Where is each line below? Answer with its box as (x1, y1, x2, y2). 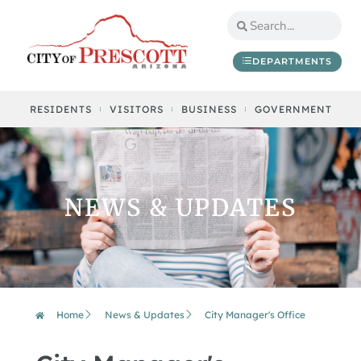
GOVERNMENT (254, 103, 332, 116)
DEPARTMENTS (252, 55, 333, 67)
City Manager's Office (205, 309, 306, 322)
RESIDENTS (29, 103, 92, 116)
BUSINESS (180, 103, 237, 116)
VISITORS (109, 103, 164, 116)
